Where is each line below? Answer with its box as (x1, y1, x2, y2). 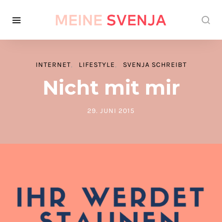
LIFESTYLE (78, 60, 115, 69)
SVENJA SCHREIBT (122, 60, 187, 69)
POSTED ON (87, 111, 126, 119)
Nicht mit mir (42, 75, 180, 100)
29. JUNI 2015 (87, 107, 135, 115)
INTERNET (35, 60, 71, 69)
